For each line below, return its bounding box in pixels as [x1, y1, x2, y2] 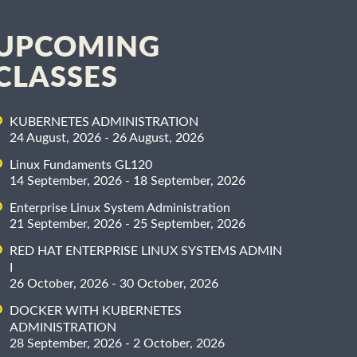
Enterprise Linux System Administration [10, 202, 230, 215]
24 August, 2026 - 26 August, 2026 [10, 131, 204, 145]
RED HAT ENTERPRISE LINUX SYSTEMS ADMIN [10, 245, 282, 258]
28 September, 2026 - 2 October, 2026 [10, 337, 225, 351]
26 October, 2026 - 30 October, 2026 [10, 277, 218, 291]
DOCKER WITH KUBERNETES [10, 304, 182, 318]
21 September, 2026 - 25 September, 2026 [10, 218, 245, 231]
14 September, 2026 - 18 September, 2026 [10, 175, 245, 188]
